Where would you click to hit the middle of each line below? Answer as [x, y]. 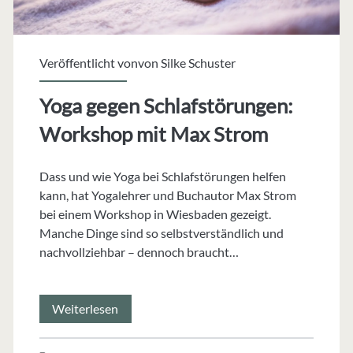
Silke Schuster [198, 63]
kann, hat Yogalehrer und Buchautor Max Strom [167, 195]
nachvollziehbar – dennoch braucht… [139, 252]
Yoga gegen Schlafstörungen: [166, 106]
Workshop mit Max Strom [153, 134]
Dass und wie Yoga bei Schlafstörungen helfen [162, 176]
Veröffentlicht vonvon [100, 63]
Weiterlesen [85, 309]
